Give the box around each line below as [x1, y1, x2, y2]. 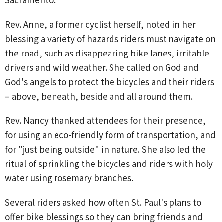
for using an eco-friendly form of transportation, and [5, 128, 216, 141]
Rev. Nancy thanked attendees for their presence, [5, 113, 206, 126]
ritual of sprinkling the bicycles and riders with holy [5, 157, 213, 169]
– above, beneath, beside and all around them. [5, 89, 193, 102]
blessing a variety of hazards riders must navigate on [5, 32, 216, 45]
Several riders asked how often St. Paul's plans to [5, 195, 201, 208]
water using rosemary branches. [5, 171, 135, 184]
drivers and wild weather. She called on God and [5, 60, 199, 73]
